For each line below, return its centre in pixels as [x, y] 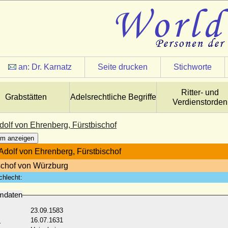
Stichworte [193, 67]
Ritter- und [200, 92]
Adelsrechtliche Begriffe [113, 97]
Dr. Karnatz [52, 67]
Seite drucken [123, 67]
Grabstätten [26, 97]
